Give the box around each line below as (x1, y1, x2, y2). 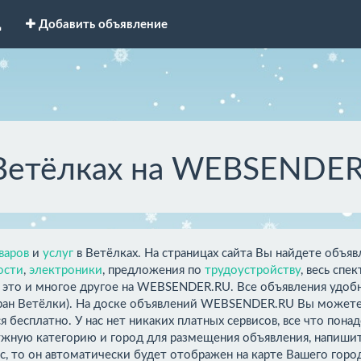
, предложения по (102, 263, 205, 276)
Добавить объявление (39, 18, 168, 31)
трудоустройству (205, 263, 301, 276)
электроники (29, 263, 102, 276)
